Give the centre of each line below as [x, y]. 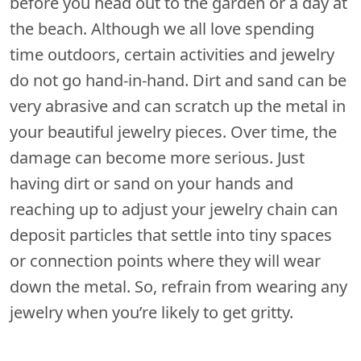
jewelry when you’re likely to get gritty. [151, 313]
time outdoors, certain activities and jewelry [172, 55]
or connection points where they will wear [165, 261]
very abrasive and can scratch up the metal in [178, 106]
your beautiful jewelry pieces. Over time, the [173, 132]
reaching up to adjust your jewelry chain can [174, 210]
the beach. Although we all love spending [162, 29]
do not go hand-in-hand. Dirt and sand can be [178, 81]
